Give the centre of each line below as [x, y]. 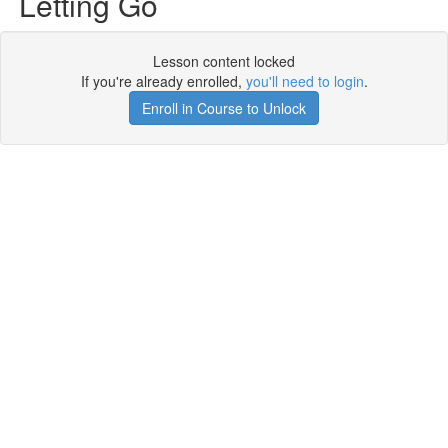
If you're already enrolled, [163, 81]
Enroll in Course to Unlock [224, 108]
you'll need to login [304, 81]
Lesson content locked [224, 61]
